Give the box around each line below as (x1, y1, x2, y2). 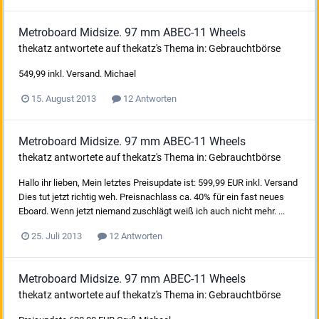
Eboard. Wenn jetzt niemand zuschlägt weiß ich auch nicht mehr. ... (19, 205, 285, 216)
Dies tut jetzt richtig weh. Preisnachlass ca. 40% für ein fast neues (19, 191, 284, 202)
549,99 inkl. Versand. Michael (19, 68, 136, 79)
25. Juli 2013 (31, 230, 82, 241)
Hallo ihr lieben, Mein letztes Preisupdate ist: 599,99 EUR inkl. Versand (19, 177, 298, 188)
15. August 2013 (31, 93, 96, 104)
